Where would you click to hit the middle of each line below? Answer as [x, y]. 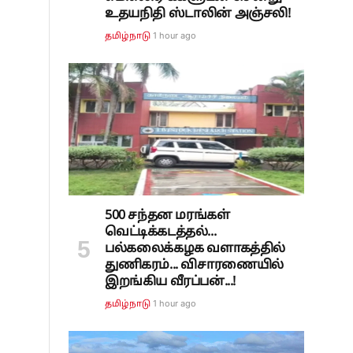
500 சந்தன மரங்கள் [167, 216]
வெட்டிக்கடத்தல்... [161, 232]
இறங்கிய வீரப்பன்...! [170, 282]
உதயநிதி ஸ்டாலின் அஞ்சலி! [198, 14]
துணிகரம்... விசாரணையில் [194, 265]
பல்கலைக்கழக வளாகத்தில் [195, 249]
